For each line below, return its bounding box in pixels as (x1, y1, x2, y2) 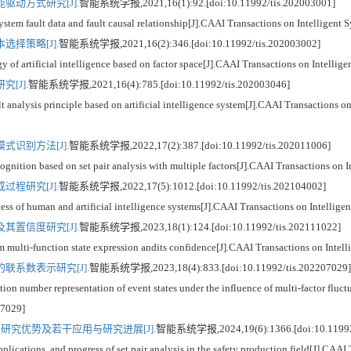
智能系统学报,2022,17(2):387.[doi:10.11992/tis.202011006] (69, 139, 331, 151)
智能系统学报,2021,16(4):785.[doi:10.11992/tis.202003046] (28, 78, 290, 90)
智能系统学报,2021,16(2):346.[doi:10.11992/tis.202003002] (59, 37, 320, 49)
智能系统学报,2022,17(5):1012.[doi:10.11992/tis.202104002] (59, 179, 326, 192)
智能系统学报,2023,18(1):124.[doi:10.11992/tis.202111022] (79, 220, 341, 233)
